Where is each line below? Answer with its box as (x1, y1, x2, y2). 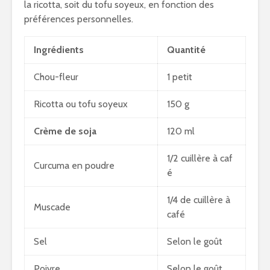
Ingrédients (34, 44, 84, 55)
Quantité (167, 44, 206, 55)
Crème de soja (34, 125, 96, 137)
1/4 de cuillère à (167, 194, 230, 206)
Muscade (34, 201, 71, 213)
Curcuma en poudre (34, 160, 115, 171)
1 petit (167, 71, 192, 83)
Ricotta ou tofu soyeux (34, 98, 128, 110)
